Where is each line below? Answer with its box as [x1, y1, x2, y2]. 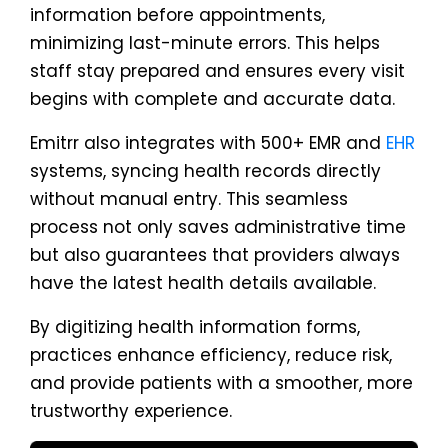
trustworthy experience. [30, 399, 232, 423]
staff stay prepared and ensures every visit [30, 59, 405, 83]
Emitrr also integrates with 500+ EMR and [30, 131, 386, 155]
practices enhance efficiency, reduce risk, [30, 343, 392, 367]
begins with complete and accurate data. [30, 87, 395, 111]
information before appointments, [30, 3, 325, 27]
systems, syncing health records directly [30, 159, 381, 183]
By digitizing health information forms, [30, 315, 360, 339]
